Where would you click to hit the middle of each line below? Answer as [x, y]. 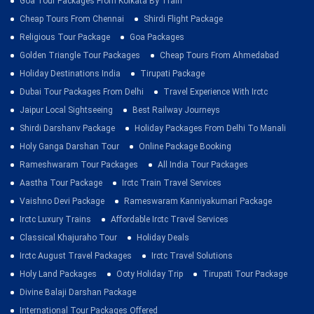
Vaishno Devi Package [62, 201]
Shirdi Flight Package [183, 19]
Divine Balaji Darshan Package [78, 292]
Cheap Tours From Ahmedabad [219, 55]
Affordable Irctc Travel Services [170, 219]
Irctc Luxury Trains [55, 219]
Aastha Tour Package [61, 183]
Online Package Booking [185, 146]
